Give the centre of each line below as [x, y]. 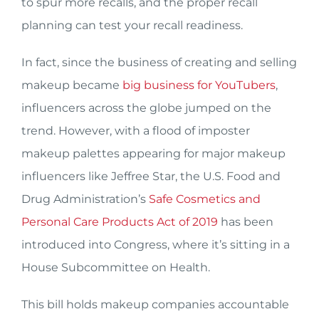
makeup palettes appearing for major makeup [153, 153]
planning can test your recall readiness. [132, 25]
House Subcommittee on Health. [116, 267]
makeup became [70, 85]
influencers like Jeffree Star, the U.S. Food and [151, 176]
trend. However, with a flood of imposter [136, 131]
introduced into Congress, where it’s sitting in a [156, 245]
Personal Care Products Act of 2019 [120, 222]
